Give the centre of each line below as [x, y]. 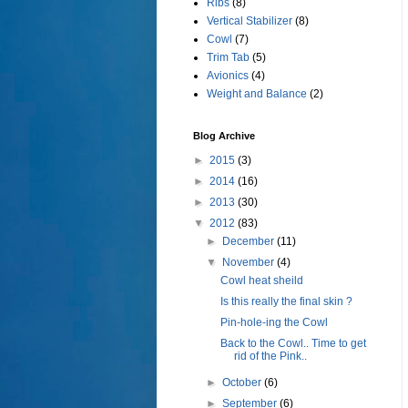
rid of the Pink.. [270, 357]
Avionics [228, 76]
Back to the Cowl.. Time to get [293, 344]
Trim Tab [228, 58]
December [250, 242]
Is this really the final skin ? [286, 302]
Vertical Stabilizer [250, 21]
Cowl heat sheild [261, 281]
